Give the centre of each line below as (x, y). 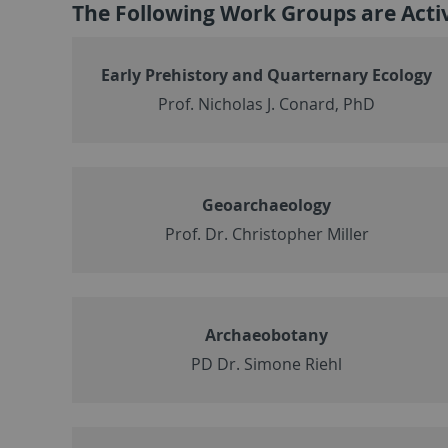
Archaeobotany (267, 334)
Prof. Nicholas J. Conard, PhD (267, 103)
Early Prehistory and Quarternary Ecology (267, 74)
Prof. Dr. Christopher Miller (266, 233)
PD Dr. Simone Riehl (267, 363)
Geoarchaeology (267, 204)
